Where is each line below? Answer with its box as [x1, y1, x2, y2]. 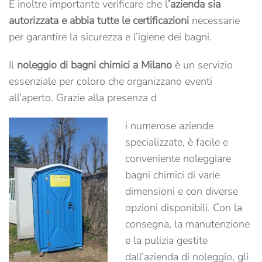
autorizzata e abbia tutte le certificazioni [9, 13, 192, 27]
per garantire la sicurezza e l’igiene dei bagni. [9, 30, 212, 44]
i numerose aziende [125, 119, 213, 133]
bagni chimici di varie [125, 168, 220, 182]
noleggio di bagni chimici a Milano [17, 58, 172, 72]
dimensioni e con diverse [125, 184, 238, 198]
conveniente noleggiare [125, 151, 231, 166]
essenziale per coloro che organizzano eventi [9, 74, 212, 88]
